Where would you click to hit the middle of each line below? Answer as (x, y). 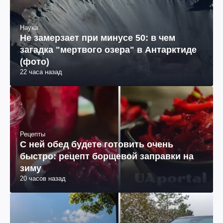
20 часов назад (43, 178)
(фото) (35, 62)
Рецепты (33, 134)
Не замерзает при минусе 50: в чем (98, 38)
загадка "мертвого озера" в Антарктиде (108, 50)
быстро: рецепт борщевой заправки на (107, 156)
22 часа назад (41, 72)
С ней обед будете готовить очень (97, 144)
